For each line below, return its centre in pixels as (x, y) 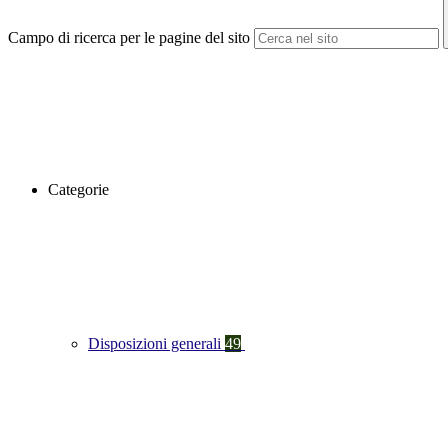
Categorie (78, 190)
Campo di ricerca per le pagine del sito (129, 38)
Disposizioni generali (156, 344)
